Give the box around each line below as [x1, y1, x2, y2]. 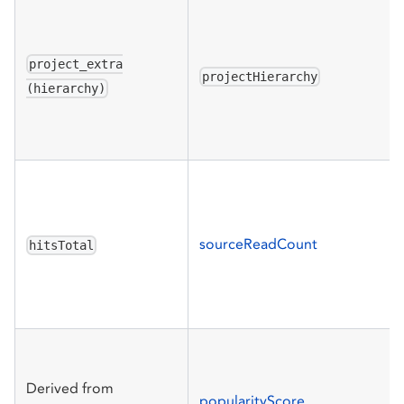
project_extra [29, 56, 124, 71]
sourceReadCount [199, 234, 317, 252]
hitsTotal [29, 237, 95, 252]
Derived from [26, 379, 114, 397]
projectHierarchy [202, 69, 318, 84]
